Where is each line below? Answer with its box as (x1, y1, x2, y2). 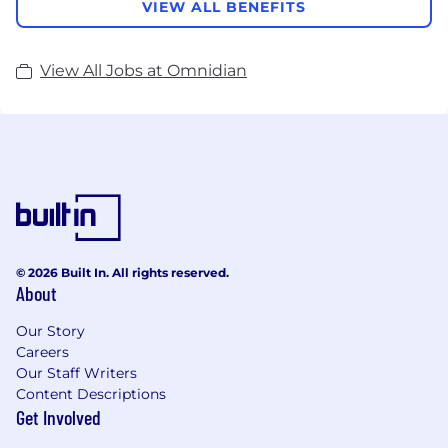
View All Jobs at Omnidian (40, 60, 247, 80)
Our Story (16, 321, 85, 340)
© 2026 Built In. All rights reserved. (16, 264, 229, 280)
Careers (16, 342, 69, 361)
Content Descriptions (16, 384, 166, 403)
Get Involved (16, 404, 101, 429)
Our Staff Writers (16, 363, 137, 382)
